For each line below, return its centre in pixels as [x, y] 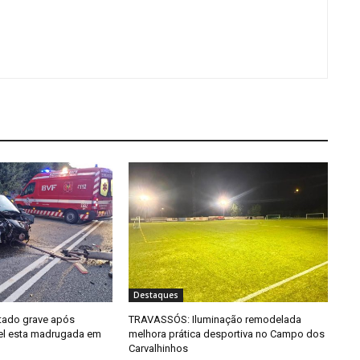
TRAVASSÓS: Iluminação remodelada [215, 319]
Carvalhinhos [158, 348]
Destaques [155, 295]
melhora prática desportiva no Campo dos [226, 333]
